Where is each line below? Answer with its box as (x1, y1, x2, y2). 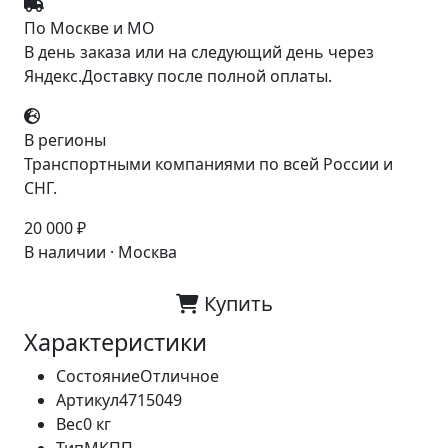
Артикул (56, 389, 119, 411)
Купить (198, 290, 273, 317)
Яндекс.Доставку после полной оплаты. (24, 65, 332, 87)
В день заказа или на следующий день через (24, 41, 374, 63)
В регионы (24, 129, 106, 151)
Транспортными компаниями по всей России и (24, 153, 393, 175)
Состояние (56, 365, 140, 387)
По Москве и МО (24, 17, 155, 39)
